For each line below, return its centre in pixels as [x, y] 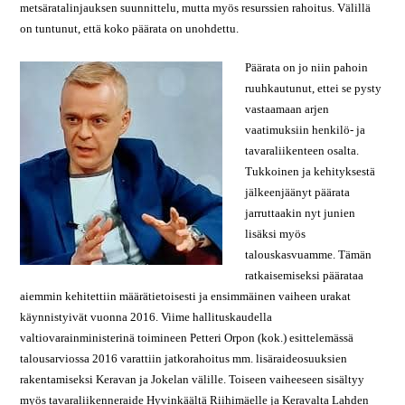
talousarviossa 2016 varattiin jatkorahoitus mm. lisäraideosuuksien [184, 358]
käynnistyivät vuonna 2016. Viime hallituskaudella [146, 317]
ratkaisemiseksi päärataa [305, 275]
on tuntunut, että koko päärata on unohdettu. [130, 28]
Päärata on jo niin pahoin [307, 67]
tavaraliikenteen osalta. [302, 151]
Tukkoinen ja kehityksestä [311, 171]
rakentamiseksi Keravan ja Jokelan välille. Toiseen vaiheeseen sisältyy [193, 379]
